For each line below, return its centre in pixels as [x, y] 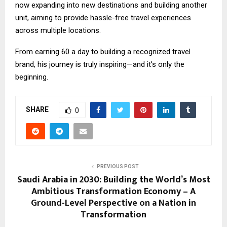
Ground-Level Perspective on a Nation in [113, 203]
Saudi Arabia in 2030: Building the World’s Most [113, 180]
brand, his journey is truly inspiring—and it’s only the [100, 65]
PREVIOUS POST [118, 167]
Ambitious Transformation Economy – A [113, 192]
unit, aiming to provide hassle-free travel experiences [103, 18]
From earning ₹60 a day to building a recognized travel [103, 52]
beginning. [32, 77]
